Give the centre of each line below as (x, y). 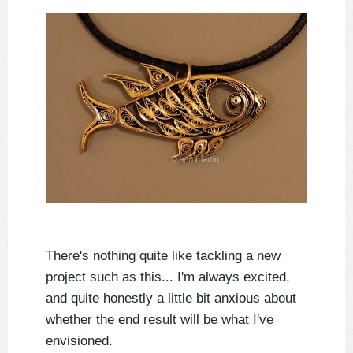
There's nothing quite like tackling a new (163, 255)
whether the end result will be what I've (160, 319)
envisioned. (79, 340)
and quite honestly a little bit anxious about (171, 298)
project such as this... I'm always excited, (168, 277)
